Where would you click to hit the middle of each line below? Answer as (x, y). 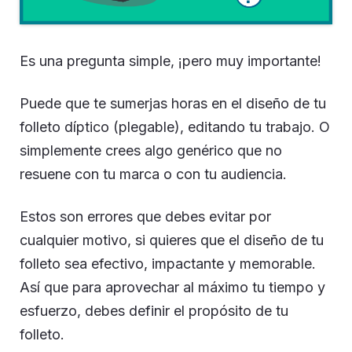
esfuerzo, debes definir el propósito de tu (154, 311)
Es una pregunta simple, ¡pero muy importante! (170, 61)
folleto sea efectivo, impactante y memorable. (168, 264)
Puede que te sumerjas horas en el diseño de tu (173, 103)
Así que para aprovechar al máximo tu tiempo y (172, 287)
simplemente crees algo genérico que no (151, 150)
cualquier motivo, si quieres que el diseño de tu (172, 240)
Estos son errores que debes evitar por (145, 216)
